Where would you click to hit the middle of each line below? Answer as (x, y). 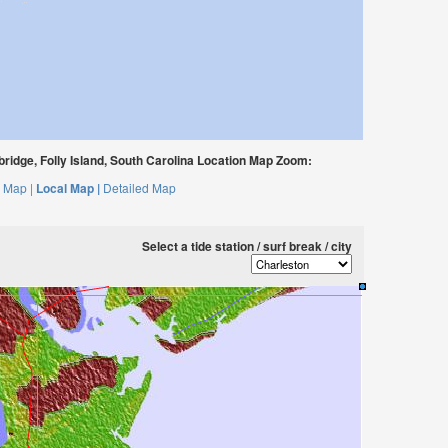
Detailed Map (139, 187)
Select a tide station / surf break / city (247, 246)
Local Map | (67, 188)
